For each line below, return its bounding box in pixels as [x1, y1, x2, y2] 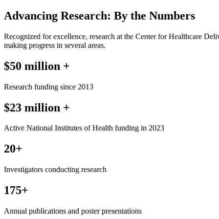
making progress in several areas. [4, 41, 106, 49]
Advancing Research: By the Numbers [4, 9, 195, 22]
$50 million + [4, 59, 70, 72]
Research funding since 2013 [4, 82, 93, 91]
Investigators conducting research [4, 165, 107, 174]
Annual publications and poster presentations [4, 207, 144, 216]
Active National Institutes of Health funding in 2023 [4, 124, 164, 132]
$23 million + [4, 101, 70, 114]
